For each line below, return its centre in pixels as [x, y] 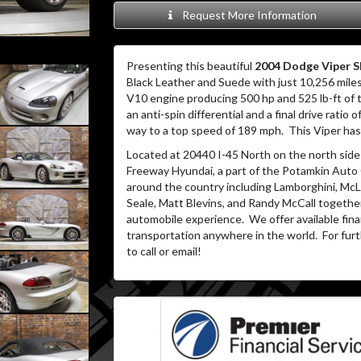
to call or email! [164, 251]
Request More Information [247, 15]
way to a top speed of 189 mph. [205, 130]
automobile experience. [185, 219]
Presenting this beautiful [190, 66]
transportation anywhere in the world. [222, 235]
